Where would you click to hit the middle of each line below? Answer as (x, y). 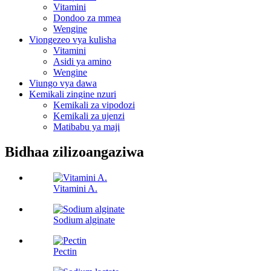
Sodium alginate (84, 220)
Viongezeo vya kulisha (73, 39)
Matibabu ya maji (87, 126)
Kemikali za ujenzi (89, 116)
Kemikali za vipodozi (94, 105)
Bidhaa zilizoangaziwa (74, 152)
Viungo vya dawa (63, 83)
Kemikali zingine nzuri (73, 94)
